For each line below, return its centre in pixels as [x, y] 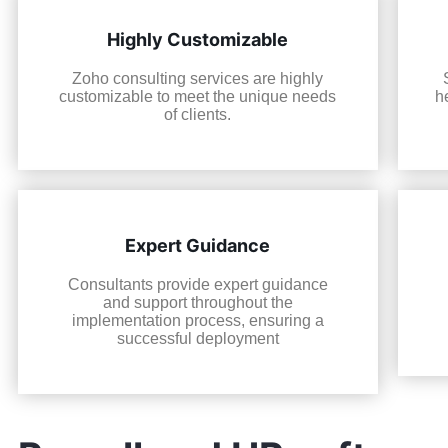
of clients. [198, 115]
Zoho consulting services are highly [198, 79]
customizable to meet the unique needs [198, 97]
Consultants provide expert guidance [197, 284]
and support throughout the [197, 302]
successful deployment [197, 338]
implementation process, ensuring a [197, 320]
